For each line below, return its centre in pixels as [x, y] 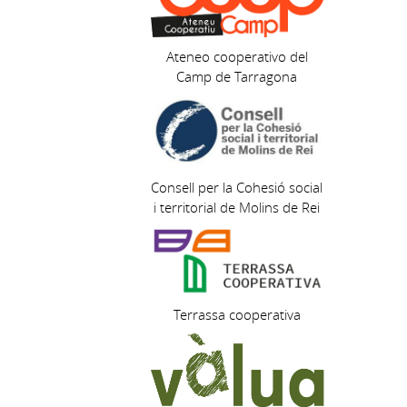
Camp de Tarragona [237, 77]
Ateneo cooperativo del [237, 57]
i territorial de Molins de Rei [237, 208]
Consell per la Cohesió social [237, 188]
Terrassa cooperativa [237, 315]
